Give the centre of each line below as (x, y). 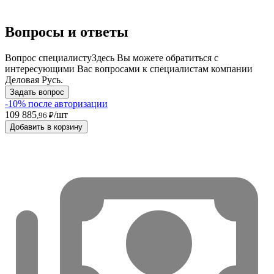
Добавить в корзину (46, 127)
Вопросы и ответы (67, 32)
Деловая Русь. (34, 80)
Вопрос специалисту (48, 58)
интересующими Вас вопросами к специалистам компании (129, 69)
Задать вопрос (37, 92)
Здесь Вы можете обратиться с (155, 58)
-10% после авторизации (56, 104)
